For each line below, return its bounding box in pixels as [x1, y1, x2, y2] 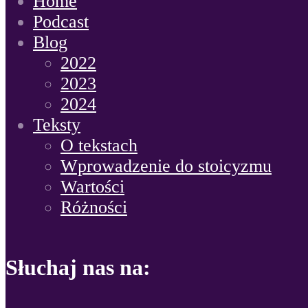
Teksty [33, 115, 80, 135]
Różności [60, 197, 127, 218]
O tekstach [60, 135, 137, 156]
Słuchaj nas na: [5, 254, 151, 280]
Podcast [33, 12, 89, 32]
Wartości [60, 177, 124, 197]
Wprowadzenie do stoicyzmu [60, 156, 272, 177]
